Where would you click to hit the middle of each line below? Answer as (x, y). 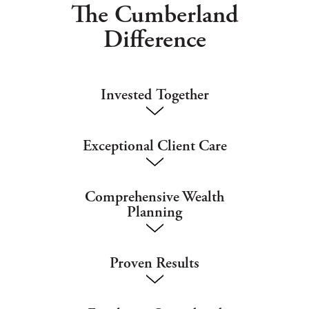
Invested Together (154, 96)
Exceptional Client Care (154, 147)
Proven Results (154, 264)
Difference (154, 41)
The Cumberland (154, 16)
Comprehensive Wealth (154, 198)
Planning (154, 213)
